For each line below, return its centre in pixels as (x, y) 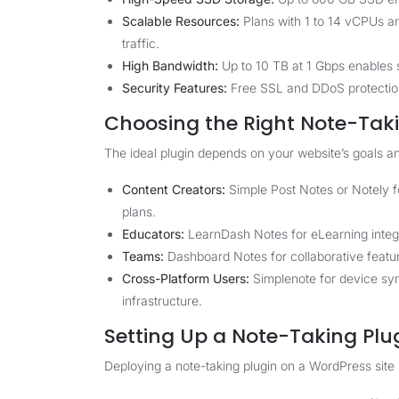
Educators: (153, 234)
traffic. (141, 43)
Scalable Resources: (181, 21)
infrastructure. (162, 301)
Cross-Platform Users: (186, 278)
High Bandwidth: (170, 65)
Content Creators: (174, 189)
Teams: (143, 256)
